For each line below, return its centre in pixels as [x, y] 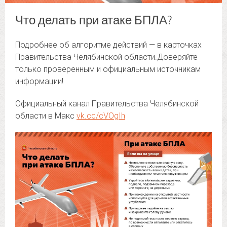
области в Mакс [46, 116]
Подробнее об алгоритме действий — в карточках [108, 45]
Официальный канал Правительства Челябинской [107, 103]
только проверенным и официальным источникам [108, 69]
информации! [39, 81]
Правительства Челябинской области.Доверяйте [106, 57]
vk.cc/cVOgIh [101, 116]
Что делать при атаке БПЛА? [94, 19]
